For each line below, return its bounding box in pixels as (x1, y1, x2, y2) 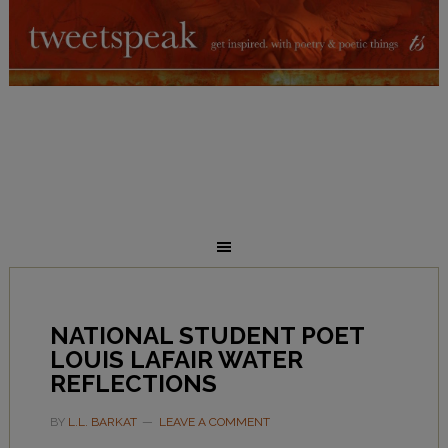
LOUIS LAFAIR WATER (49, 345, 303, 374)
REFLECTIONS (49, 369, 217, 398)
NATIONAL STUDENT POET (49, 321, 364, 350)
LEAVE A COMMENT (158, 415, 270, 429)
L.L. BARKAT (67, 415, 137, 429)
